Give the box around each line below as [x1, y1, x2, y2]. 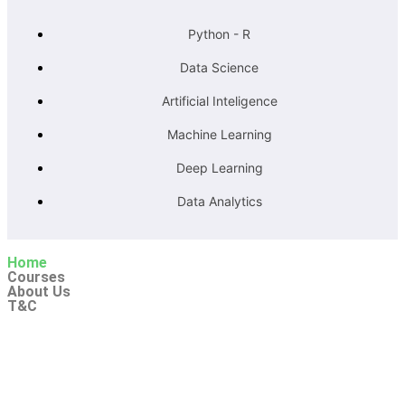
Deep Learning [175, 159, 263, 175]
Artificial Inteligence [161, 92, 278, 108]
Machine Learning [166, 126, 272, 142]
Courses [7, 268, 65, 286]
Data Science [180, 59, 259, 75]
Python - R [188, 25, 251, 42]
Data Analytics [176, 193, 262, 209]
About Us [7, 282, 71, 300]
